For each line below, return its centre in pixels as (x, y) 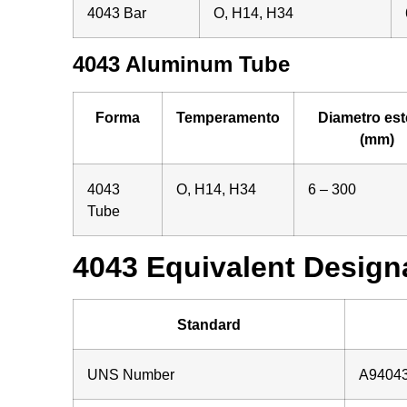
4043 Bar (116, 12)
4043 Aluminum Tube (181, 64)
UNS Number (130, 374)
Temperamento (228, 117)
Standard (208, 324)
